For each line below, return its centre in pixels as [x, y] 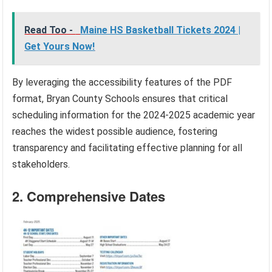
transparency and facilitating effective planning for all [127, 148]
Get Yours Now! [60, 47]
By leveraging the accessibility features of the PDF [122, 83]
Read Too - [50, 30]
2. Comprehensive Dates [89, 196]
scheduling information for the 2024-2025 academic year [134, 115]
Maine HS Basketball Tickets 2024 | [161, 30]
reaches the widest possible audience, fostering [115, 132]
